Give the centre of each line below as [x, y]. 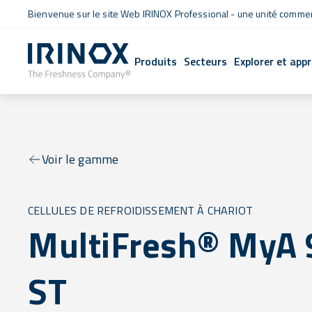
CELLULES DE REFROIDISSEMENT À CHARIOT [140, 210]
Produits [156, 61]
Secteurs [206, 61]
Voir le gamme [80, 159]
